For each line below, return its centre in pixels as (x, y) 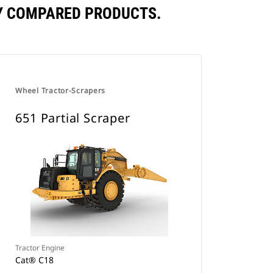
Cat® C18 (35, 260)
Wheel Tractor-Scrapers (61, 90)
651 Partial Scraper (73, 118)
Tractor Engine (40, 248)
